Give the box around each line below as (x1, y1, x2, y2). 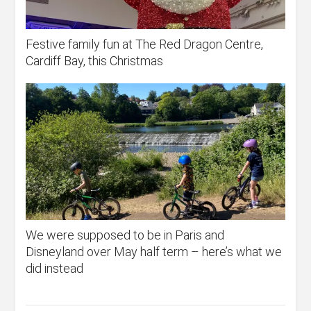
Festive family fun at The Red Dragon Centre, (26, 36, 264, 51)
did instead (26, 261, 84, 276)
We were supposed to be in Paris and (26, 228, 225, 243)
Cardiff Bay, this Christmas (26, 53, 164, 68)
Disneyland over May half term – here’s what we (26, 244, 283, 260)
